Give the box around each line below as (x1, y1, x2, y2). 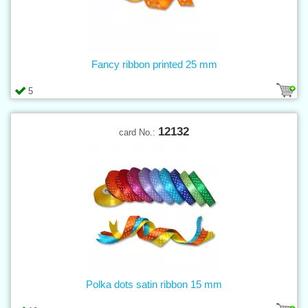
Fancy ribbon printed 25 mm (91, 58, 217, 70)
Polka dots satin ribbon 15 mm (86, 278, 222, 290)
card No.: (119, 126, 158, 137)
